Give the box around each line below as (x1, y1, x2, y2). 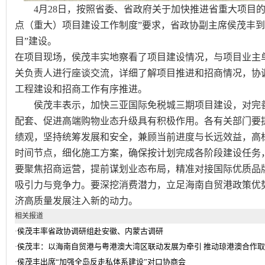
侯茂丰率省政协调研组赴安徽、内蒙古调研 (17, 227, 163, 235)
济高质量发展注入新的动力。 (15, 196, 138, 206)
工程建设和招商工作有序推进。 (15, 84, 147, 94)
